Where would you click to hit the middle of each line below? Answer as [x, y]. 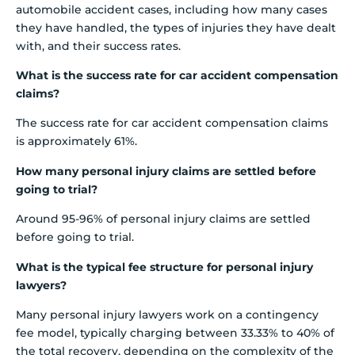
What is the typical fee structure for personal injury [164, 267]
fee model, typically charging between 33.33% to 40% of [175, 332]
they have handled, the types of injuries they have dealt [176, 27]
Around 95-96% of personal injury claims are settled [163, 219]
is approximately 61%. [76, 141]
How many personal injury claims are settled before [166, 171]
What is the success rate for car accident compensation [177, 76]
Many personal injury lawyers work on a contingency [167, 314]
